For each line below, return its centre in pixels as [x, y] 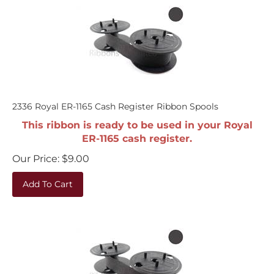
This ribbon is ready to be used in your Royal [137, 119]
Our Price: [36, 153]
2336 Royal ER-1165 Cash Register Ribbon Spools [115, 100]
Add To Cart [48, 178]
